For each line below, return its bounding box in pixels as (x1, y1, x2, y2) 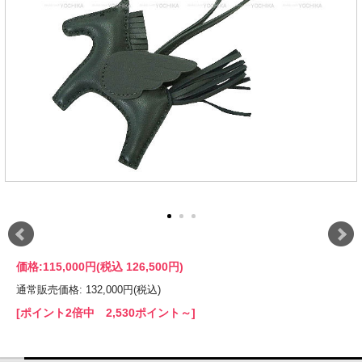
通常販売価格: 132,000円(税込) (16, 284, 161, 296)
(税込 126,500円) (96, 260, 183, 273)
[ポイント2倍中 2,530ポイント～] (16, 306, 196, 319)
